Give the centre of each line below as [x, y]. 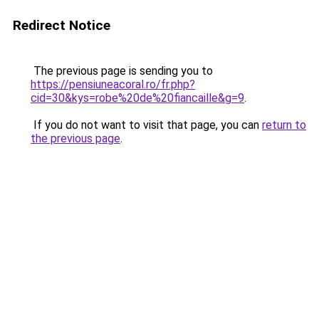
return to [284, 125]
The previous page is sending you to [122, 71]
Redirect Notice [62, 25]
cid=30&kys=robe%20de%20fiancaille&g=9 [137, 98]
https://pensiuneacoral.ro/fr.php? [113, 84]
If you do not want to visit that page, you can [146, 125]
